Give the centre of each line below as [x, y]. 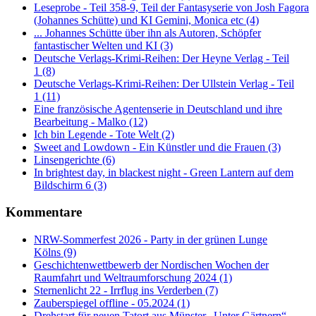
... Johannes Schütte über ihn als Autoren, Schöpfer [147, 32]
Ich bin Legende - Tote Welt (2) [104, 134]
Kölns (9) [55, 253]
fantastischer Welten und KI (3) [103, 45]
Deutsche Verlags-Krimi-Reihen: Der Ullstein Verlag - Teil [164, 83]
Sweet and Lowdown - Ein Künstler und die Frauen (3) [157, 147]
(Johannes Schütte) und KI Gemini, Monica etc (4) [146, 20]
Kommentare [44, 212]
